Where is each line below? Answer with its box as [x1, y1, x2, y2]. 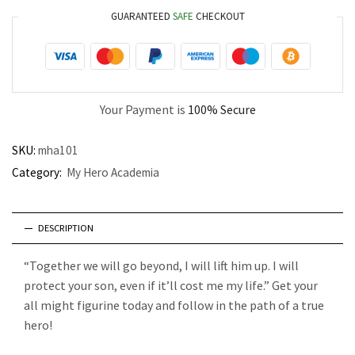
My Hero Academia [67, 165, 159, 180]
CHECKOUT [193, 10, 245, 23]
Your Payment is [99, 101, 188, 117]
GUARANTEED [110, 10, 173, 23]
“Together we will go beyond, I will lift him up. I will [24, 258, 299, 273]
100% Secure [187, 101, 256, 117]
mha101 [38, 143, 78, 158]
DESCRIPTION [37, 222, 94, 234]
